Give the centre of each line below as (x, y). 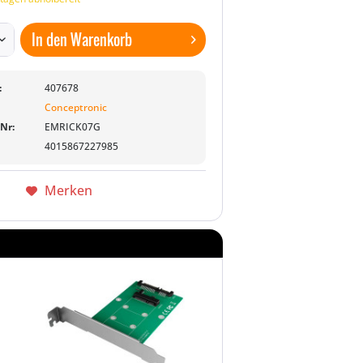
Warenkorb (102, 40)
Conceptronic (76, 107)
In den (50, 40)
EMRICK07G (73, 127)
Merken (68, 190)
